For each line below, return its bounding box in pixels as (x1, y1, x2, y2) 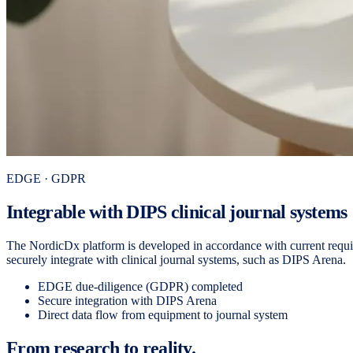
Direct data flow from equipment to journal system (38, 307, 288, 321)
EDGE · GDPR (6, 172, 86, 185)
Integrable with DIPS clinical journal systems (6, 201, 347, 222)
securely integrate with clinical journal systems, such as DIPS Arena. (6, 252, 346, 266)
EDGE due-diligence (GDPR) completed (38, 279, 243, 293)
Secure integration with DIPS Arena (38, 293, 217, 307)
